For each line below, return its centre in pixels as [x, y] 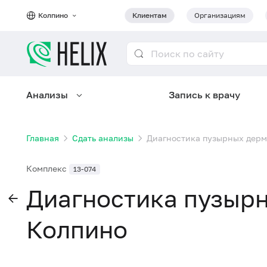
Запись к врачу [205, 95]
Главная [43, 138]
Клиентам [150, 15]
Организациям [220, 15]
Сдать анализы [103, 138]
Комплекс [48, 168]
